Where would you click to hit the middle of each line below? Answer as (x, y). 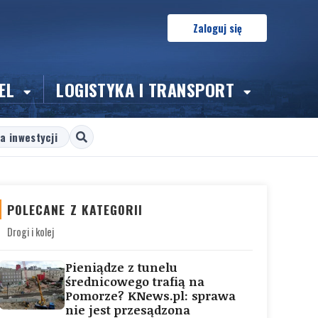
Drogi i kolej (31, 232)
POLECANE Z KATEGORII (75, 209)
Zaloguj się (217, 28)
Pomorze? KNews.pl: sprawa (150, 296)
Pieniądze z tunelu (121, 267)
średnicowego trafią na (135, 281)
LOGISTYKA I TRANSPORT (148, 89)
